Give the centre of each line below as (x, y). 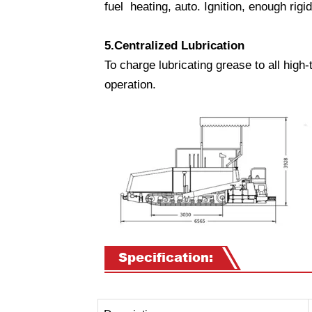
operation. (130, 85)
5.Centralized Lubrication (174, 46)
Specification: (166, 258)
